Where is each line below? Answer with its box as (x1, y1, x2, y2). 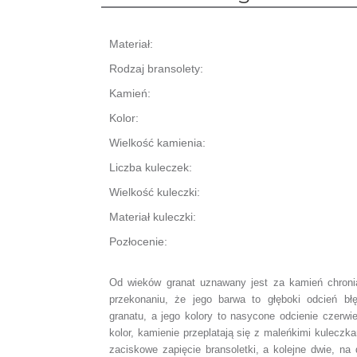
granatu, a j (109, 310, 164, 322)
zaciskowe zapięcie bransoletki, (109, 343, 264, 355)
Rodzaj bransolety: (109, 62, 203, 75)
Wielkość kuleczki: (109, 186, 200, 198)
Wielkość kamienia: (109, 136, 206, 149)
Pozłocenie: (109, 235, 167, 248)
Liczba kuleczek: (109, 161, 192, 174)
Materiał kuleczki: (109, 210, 196, 223)
